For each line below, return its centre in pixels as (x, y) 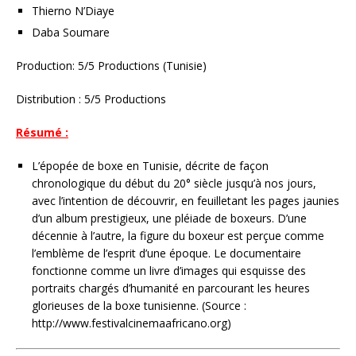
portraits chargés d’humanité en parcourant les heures (171, 288)
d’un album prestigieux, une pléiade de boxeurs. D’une (169, 219)
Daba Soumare (71, 33)
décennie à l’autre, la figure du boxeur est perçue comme (178, 236)
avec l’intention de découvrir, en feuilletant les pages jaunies (186, 201)
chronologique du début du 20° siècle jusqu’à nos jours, (174, 184)
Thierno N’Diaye (73, 11)
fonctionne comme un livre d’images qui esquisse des (169, 271)
